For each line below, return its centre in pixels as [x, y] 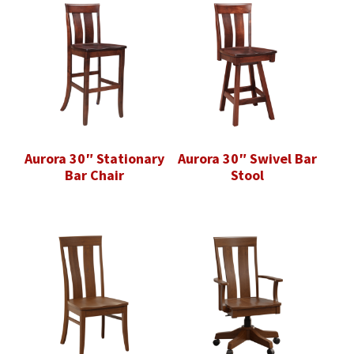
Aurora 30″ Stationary [94, 159]
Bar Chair [94, 175]
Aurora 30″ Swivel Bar [247, 159]
